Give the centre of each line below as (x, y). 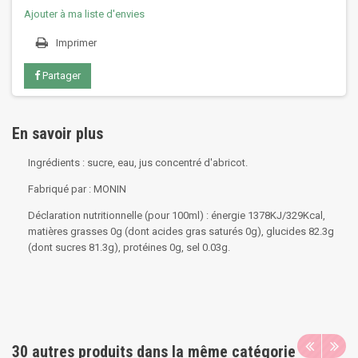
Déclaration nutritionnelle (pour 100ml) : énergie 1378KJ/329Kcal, (177, 215)
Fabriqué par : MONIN (77, 189)
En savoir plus (58, 133)
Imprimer (76, 43)
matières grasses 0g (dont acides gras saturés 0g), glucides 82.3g (181, 231)
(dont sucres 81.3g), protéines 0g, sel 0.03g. (129, 247)
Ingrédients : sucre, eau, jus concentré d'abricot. (138, 163)
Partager (60, 76)
